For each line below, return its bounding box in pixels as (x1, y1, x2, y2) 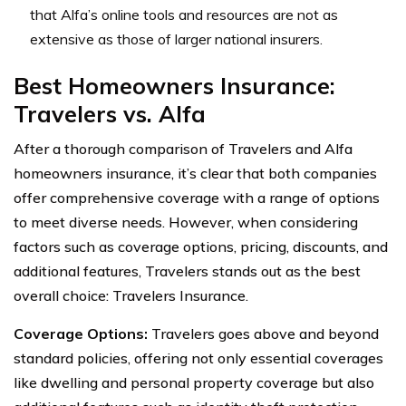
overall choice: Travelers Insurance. (14, 285, 248, 304)
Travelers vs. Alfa (14, 99, 206, 128)
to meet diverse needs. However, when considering (14, 212, 358, 231)
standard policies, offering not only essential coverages (14, 348, 383, 367)
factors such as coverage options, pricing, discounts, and (14, 237, 388, 256)
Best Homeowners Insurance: (14, 71, 335, 100)
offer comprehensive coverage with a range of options (14, 188, 380, 207)
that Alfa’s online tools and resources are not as (30, 5, 338, 24)
